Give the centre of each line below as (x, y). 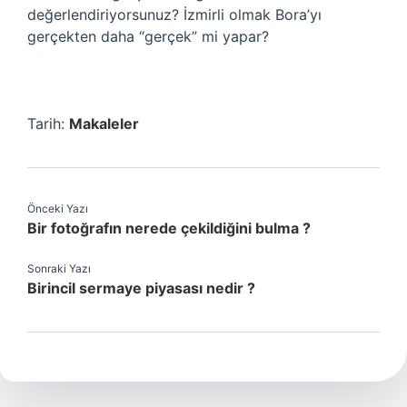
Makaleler (104, 124)
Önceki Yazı (58, 208)
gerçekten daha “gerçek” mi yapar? (148, 36)
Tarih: (48, 124)
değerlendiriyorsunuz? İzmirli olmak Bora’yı (174, 15)
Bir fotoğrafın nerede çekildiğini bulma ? (169, 228)
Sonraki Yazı (59, 268)
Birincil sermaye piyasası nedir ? (141, 288)
